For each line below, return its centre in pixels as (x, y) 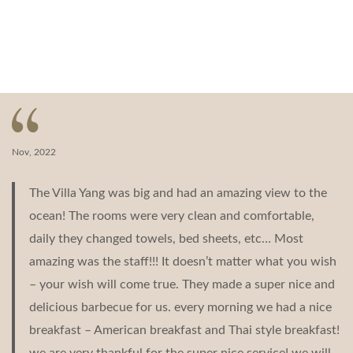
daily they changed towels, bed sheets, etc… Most (167, 238)
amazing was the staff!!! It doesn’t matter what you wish (183, 261)
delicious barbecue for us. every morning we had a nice (181, 307)
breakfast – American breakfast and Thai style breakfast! (185, 330)
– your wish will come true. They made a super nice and (182, 284)
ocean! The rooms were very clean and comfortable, (172, 216)
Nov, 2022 (34, 152)
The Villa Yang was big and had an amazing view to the (178, 193)
